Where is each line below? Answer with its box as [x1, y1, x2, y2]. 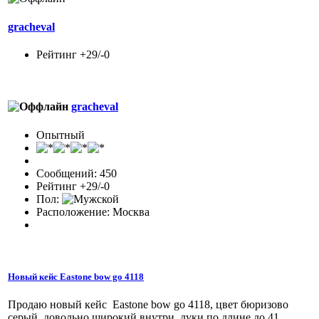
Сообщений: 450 [36, 167, 117, 179]
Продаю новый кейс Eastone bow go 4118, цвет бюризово [8, 298, 288, 310]
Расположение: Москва [36, 205, 150, 218]
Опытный [36, 128, 85, 141]
